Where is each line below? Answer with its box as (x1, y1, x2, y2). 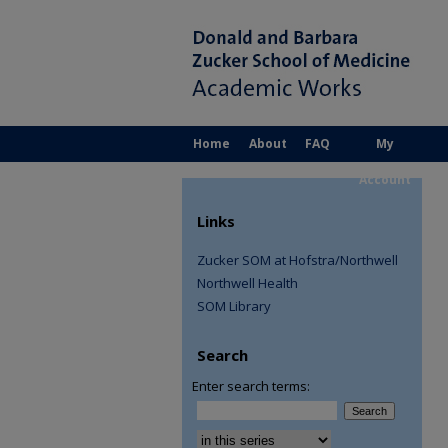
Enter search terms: (192, 377, 310, 395)
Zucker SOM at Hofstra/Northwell (197, 251, 398, 269)
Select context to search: (192, 425, 340, 443)
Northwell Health (197, 274, 298, 292)
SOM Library (197, 297, 271, 315)
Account (359, 171, 411, 188)
